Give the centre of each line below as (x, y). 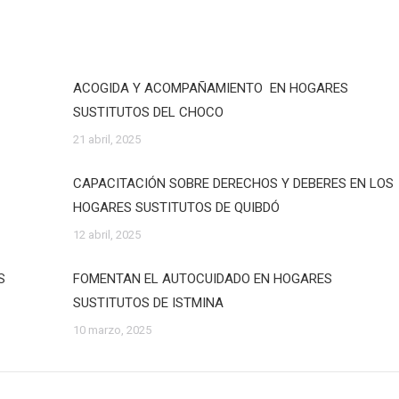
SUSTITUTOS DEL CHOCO (148, 112)
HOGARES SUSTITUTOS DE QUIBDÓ (176, 208)
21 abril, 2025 (106, 139)
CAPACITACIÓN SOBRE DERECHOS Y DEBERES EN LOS (233, 183)
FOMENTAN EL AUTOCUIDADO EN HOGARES (202, 279)
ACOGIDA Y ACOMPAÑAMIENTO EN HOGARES (210, 88)
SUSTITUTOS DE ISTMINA (148, 303)
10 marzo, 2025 (112, 330)
